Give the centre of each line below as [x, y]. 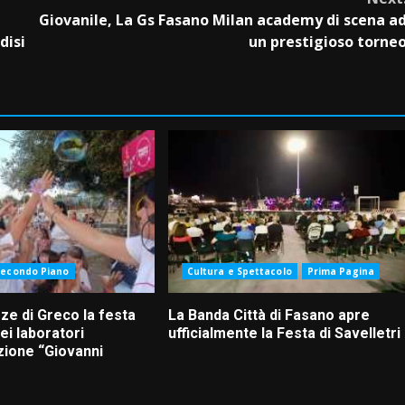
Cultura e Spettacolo [239, 272]
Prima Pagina [340, 272]
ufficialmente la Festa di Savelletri [284, 334]
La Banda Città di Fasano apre [268, 316]
